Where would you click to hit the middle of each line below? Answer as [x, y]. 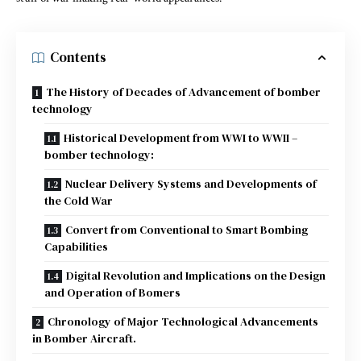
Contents [78, 57]
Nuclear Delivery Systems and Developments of [191, 183]
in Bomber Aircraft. [84, 338]
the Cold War [79, 200]
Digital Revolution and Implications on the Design [196, 275]
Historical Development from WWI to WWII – [180, 137]
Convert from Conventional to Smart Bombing [187, 229]
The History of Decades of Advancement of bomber [183, 91]
